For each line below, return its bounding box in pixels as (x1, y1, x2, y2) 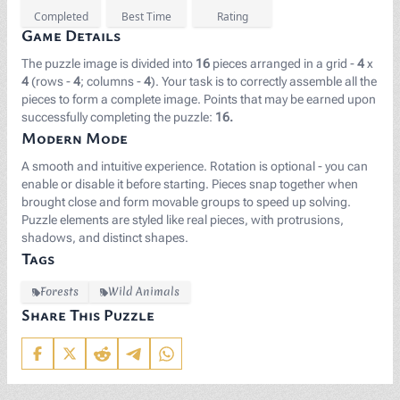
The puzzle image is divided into (21, 56, 196, 71)
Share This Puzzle (21, 304, 154, 325)
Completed (33, 9, 88, 24)
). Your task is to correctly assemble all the (151, 74, 377, 88)
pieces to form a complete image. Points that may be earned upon (21, 92, 376, 106)
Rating (216, 9, 248, 24)
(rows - (29, 74, 73, 88)
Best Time (121, 9, 171, 24)
